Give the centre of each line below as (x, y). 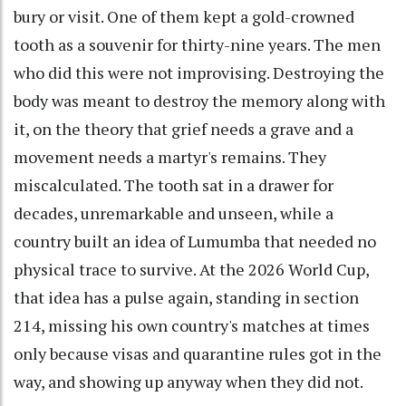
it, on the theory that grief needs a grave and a (184, 128)
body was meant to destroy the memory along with (199, 100)
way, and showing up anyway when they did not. (188, 381)
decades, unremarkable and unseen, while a (174, 213)
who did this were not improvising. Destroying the (199, 72)
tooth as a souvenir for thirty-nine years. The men (197, 44)
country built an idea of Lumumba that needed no (195, 241)
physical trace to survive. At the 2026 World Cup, (191, 269)
